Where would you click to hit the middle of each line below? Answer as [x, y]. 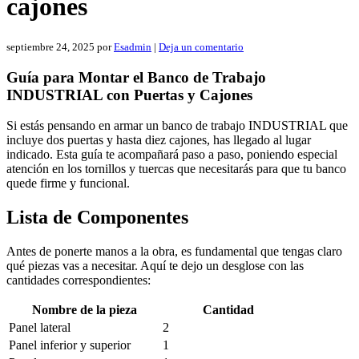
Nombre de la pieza [84, 310]
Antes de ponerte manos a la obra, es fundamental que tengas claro [174, 252]
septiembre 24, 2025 [50, 46]
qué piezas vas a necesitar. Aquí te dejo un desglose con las [155, 266]
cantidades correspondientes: [79, 280]
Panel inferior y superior [70, 345]
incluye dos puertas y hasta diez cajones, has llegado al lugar [159, 140]
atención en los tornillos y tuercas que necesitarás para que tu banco [176, 169]
